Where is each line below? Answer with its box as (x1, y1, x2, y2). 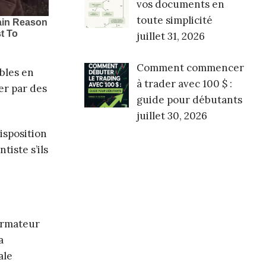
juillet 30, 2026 (136, 109, 207, 122)
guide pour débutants (136, 93, 242, 106)
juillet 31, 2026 (136, 30, 205, 43)
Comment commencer (136, 61, 244, 74)
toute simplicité (136, 14, 213, 27)
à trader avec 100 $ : (136, 77, 232, 90)
